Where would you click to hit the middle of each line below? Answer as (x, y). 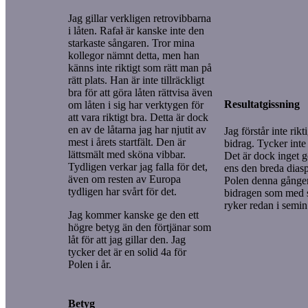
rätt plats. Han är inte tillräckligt (136, 80)
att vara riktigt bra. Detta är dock (138, 117)
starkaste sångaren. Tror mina (131, 43)
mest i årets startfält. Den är (127, 142)
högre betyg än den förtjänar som (140, 227)
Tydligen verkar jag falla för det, (138, 166)
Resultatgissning (262, 104)
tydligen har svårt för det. (122, 191)
